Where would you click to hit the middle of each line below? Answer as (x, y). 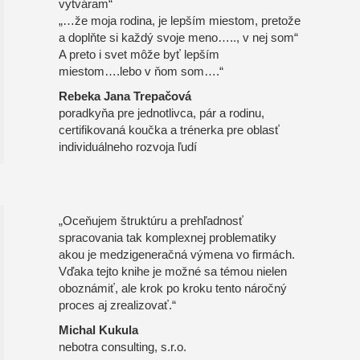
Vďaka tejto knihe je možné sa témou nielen (173, 272)
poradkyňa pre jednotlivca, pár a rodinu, (162, 114)
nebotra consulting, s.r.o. (123, 348)
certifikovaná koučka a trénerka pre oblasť (170, 131)
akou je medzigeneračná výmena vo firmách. (177, 255)
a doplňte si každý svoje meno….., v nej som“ (179, 38)
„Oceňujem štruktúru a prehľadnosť (151, 221)
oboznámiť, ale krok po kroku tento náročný (173, 289)
